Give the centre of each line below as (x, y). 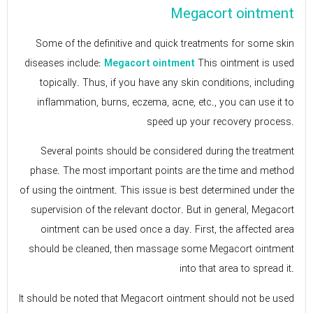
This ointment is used (245, 63)
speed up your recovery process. (220, 122)
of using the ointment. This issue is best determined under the (157, 191)
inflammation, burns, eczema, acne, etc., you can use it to (166, 102)
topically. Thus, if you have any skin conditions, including (167, 83)
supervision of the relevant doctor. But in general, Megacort (162, 211)
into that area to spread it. (237, 269)
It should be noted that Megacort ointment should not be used (156, 299)
